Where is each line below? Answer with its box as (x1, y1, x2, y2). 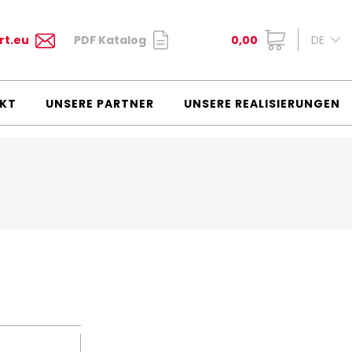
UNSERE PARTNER (46, 96, 155, 112)
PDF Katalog (74, 31, 146, 48)
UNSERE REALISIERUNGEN (183, 96, 340, 112)
